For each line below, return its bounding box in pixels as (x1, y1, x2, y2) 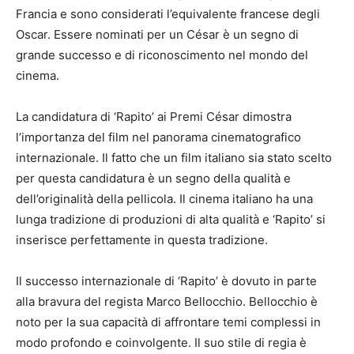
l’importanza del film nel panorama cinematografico (16, 130, 301, 145)
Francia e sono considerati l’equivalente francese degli (16, 6, 320, 22)
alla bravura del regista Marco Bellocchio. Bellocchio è (16, 294, 318, 310)
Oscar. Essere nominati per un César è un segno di (16, 27, 299, 43)
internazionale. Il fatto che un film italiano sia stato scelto (16, 150, 332, 166)
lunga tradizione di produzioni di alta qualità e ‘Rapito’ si (16, 212, 326, 228)
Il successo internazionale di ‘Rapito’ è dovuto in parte (16, 273, 317, 289)
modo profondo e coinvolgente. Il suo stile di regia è (16, 335, 307, 351)
